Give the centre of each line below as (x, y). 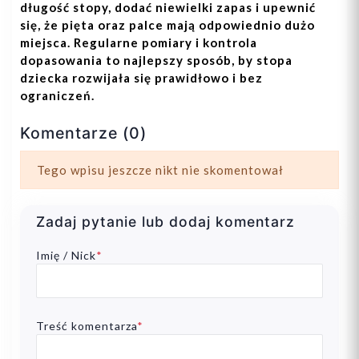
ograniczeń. (57, 96)
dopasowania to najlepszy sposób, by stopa (156, 61)
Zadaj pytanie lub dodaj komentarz (165, 222)
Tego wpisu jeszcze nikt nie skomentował (160, 170)
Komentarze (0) (83, 133)
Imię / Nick (66, 256)
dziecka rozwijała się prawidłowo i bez (141, 78)
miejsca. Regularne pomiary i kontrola (139, 43)
